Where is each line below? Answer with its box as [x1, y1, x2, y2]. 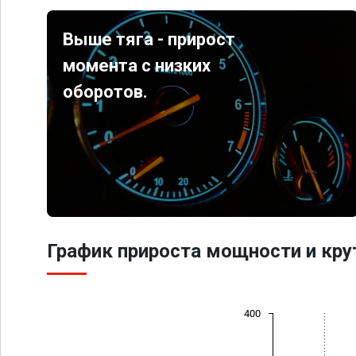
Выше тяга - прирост [63, 29, 236, 49]
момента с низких [63, 56, 211, 75]
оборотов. [63, 82, 149, 102]
